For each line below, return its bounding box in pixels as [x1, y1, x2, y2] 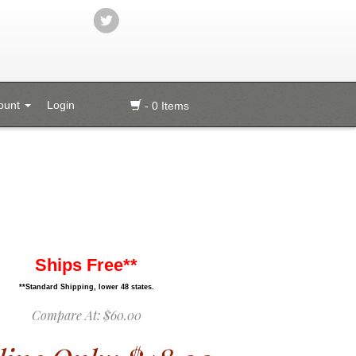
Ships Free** [35, 255, 137, 275]
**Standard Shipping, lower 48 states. [18, 283, 154, 291]
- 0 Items [141, 99, 189, 112]
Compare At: [31, 307, 100, 323]
